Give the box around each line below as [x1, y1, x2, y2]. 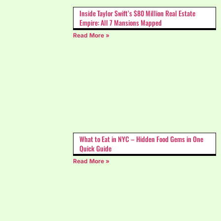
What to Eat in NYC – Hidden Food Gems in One [79, 133, 204, 144]
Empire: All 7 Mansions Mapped [79, 17, 162, 28]
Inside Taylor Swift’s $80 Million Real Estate [79, 7, 196, 18]
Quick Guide [79, 143, 112, 153]
